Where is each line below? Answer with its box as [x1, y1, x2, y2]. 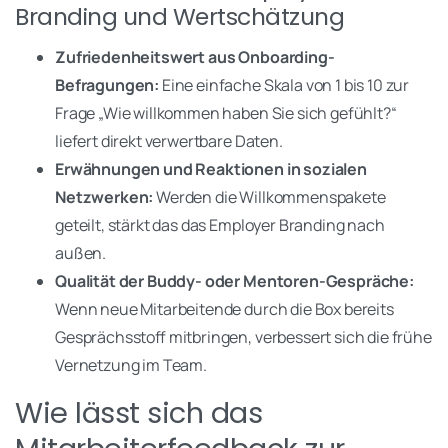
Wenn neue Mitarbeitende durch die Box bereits [55, 297, 394, 320]
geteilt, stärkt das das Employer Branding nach [55, 213, 385, 236]
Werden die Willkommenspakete [153, 185, 386, 208]
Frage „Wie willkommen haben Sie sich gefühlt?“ [55, 101, 397, 124]
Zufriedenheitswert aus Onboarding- [55, 45, 335, 68]
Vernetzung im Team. [55, 353, 207, 376]
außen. [55, 241, 107, 264]
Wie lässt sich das [15, 392, 263, 433]
